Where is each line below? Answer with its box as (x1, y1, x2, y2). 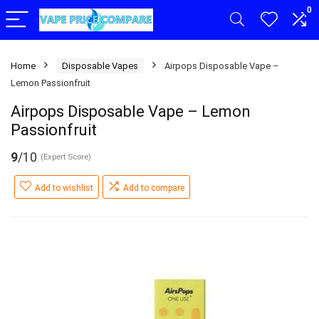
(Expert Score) (41, 152, 91, 162)
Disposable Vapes (62, 61, 138, 71)
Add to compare (123, 183, 184, 193)
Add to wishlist (35, 183, 93, 193)
